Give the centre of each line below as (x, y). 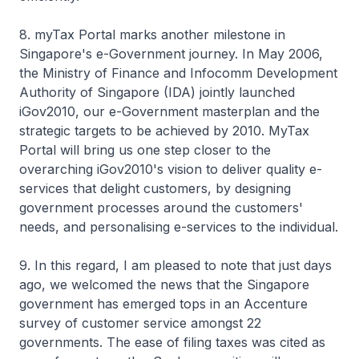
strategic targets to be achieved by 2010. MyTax (164, 131)
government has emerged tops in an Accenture (163, 304)
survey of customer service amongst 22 (140, 323)
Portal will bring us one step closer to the (145, 150)
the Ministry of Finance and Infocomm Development (178, 73)
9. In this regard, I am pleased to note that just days (175, 265)
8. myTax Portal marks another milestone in (152, 34)
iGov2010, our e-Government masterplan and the (169, 111)
